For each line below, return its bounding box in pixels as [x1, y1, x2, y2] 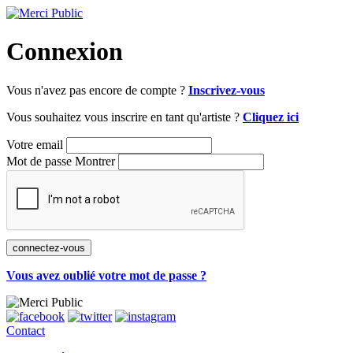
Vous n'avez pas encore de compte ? [6, 83, 188, 97]
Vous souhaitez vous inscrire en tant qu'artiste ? [6, 110, 243, 124]
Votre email [6, 137, 63, 151]
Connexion [6, 37, 123, 66]
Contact [6, 323, 45, 337]
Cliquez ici [243, 110, 299, 124]
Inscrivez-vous [188, 83, 265, 97]
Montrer [75, 154, 115, 168]
